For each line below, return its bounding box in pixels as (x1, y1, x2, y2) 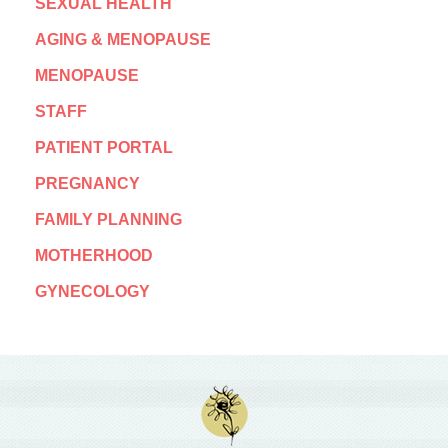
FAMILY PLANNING (35, 211, 182, 229)
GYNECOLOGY (35, 283, 150, 301)
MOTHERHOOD (35, 247, 153, 265)
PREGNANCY (35, 175, 140, 193)
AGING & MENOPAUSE (35, 31, 211, 49)
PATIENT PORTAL (35, 139, 173, 157)
